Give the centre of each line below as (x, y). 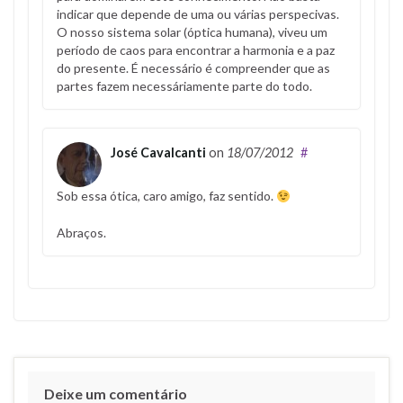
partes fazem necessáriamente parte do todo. (184, 86)
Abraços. (81, 233)
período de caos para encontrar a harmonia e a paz (196, 50)
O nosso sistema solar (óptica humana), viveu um (192, 32)
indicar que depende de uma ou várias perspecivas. (198, 14)
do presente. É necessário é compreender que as (193, 68)
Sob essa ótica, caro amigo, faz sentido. (166, 196)
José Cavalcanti (158, 153)
